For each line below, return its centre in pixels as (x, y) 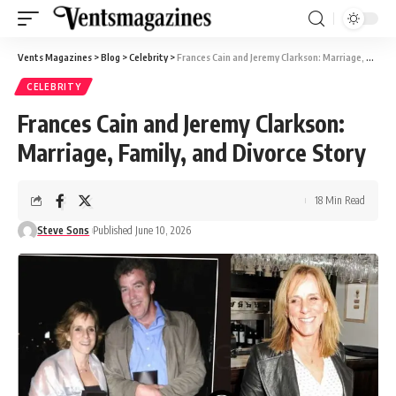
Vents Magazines (55, 57)
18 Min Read (340, 200)
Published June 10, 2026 (142, 231)
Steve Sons (64, 231)
